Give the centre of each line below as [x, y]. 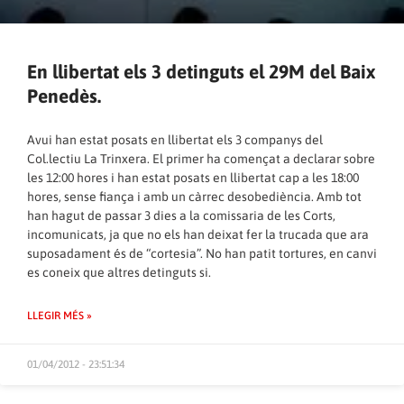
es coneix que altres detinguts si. [119, 272]
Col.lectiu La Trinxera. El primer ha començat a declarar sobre [201, 158]
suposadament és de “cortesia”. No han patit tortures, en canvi [202, 253]
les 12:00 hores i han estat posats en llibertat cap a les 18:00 [193, 177]
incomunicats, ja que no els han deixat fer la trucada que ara [198, 234]
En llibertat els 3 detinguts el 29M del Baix [201, 71]
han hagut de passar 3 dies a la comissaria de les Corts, [181, 215]
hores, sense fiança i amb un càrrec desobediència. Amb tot [194, 196]
